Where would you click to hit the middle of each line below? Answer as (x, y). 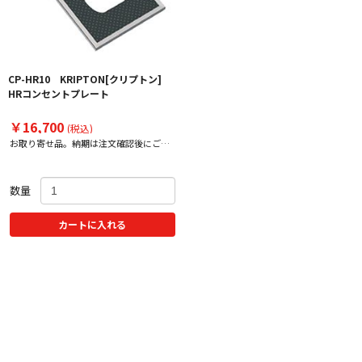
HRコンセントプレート (58, 94)
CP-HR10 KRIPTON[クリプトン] (89, 79)
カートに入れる (93, 224)
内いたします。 (40, 154)
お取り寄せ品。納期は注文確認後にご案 (89, 143)
